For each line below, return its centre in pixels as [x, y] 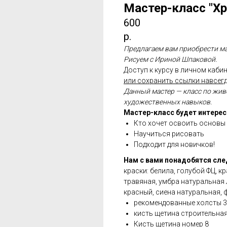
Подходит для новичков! [174, 144]
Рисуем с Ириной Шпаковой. [170, 59]
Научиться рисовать [170, 134]
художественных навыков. [168, 102]
